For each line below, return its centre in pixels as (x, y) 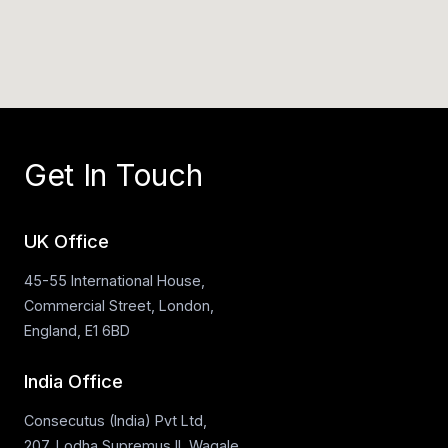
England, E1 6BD (77, 330)
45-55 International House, (114, 280)
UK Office (66, 241)
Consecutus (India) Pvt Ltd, (115, 420)
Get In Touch (113, 175)
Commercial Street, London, (119, 305)
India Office (73, 381)
